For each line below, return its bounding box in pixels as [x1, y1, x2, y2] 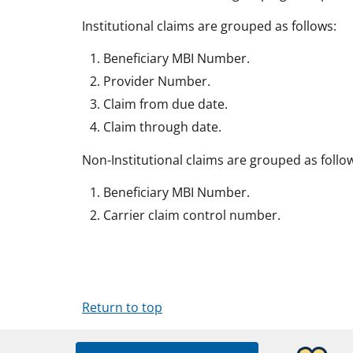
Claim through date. [103, 118, 221, 136]
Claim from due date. [103, 95, 228, 113]
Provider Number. [103, 72, 210, 91]
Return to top [82, 298, 162, 316]
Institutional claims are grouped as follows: [82, 17, 336, 35]
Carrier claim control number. [103, 206, 281, 224]
